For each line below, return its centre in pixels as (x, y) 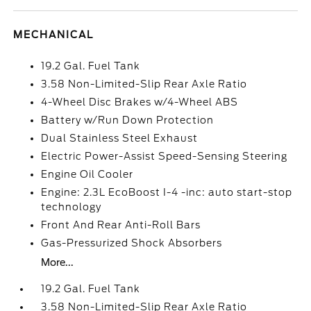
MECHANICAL (54, 35)
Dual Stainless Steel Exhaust (120, 138)
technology (72, 207)
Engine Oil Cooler (87, 174)
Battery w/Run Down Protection (128, 120)
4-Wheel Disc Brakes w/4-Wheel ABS (140, 102)
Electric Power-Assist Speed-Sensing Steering (165, 156)
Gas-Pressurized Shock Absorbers (132, 243)
